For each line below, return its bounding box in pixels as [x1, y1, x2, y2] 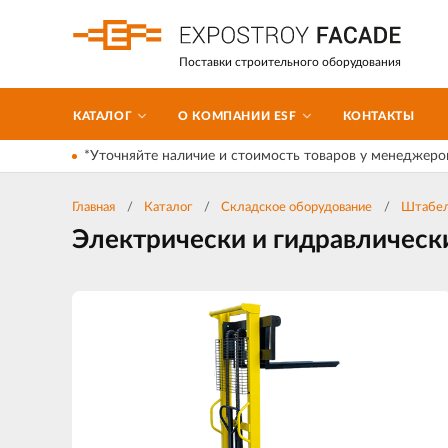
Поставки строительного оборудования [179, 56, 401, 68]
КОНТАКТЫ [342, 110, 415, 122]
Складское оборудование [221, 201, 372, 214]
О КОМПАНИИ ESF [178, 110, 297, 122]
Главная [72, 201, 115, 214]
